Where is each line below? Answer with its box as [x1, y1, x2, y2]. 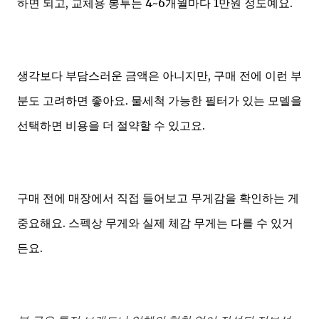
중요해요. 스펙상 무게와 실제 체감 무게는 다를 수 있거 [17, 215, 293, 230]
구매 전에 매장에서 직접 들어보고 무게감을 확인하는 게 [17, 190, 299, 205]
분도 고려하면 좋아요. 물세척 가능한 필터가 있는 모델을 [17, 93, 302, 108]
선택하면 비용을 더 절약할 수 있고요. [17, 117, 205, 132]
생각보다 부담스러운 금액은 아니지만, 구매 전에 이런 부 [17, 68, 302, 83]
